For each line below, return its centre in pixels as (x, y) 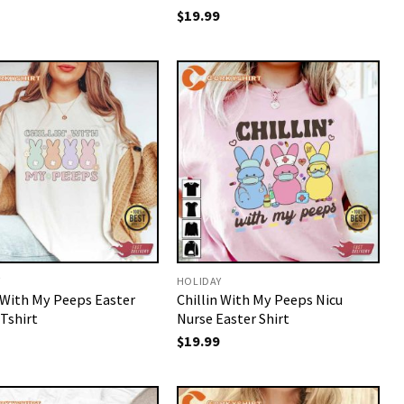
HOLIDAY (199, 280)
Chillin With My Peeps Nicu (259, 300)
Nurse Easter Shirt (233, 319)
